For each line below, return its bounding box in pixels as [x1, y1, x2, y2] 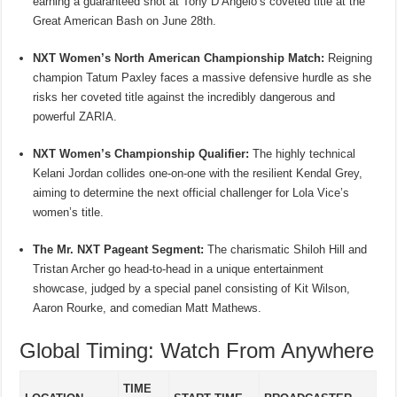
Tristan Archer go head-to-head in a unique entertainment [33, 261, 324, 276]
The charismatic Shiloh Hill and [204, 242, 368, 256]
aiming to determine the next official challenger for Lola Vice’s [33, 185, 350, 199]
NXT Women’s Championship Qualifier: [33, 146, 250, 160]
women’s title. [33, 205, 105, 219]
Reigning [324, 51, 373, 65]
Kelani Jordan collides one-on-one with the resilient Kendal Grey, [33, 166, 363, 180]
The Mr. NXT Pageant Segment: [33, 242, 205, 256]
